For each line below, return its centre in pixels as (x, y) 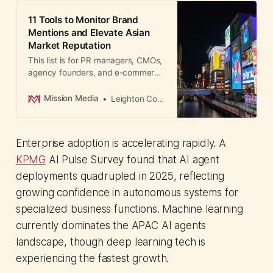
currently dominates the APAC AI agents (111, 225)
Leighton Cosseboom (134, 98)
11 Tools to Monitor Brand (83, 19)
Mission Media (72, 98)
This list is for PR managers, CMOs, (95, 60)
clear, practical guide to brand (85, 97)
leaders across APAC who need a (92, 84)
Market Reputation (69, 45)
